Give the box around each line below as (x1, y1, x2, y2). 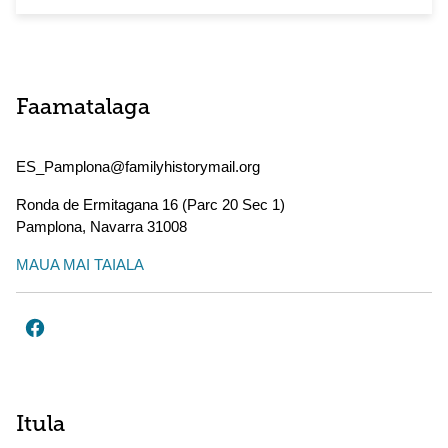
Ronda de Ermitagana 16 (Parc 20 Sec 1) (16, 196, 285, 213)
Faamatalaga (16, 97, 150, 120)
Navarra (90, 218, 143, 235)
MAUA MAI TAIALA (16, 256, 144, 273)
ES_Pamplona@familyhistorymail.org (16, 158, 260, 175)
